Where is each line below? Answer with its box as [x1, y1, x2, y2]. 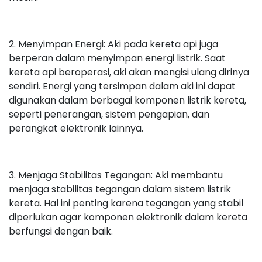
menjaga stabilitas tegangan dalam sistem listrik [9, 182, 231, 196]
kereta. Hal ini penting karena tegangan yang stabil [9, 196, 243, 210]
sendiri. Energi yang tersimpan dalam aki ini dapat [9, 79, 236, 93]
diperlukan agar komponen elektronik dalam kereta [9, 210, 247, 224]
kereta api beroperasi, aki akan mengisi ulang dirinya [9, 65, 249, 79]
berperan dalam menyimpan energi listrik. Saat [9, 51, 226, 65]
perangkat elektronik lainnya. [9, 121, 143, 135]
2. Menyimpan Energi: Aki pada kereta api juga [9, 37, 218, 51]
